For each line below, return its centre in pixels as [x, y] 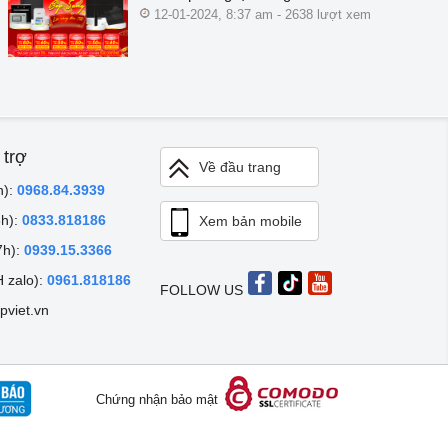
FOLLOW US [201, 290]
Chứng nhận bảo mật [158, 400]
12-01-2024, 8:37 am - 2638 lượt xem [260, 15]
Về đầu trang [240, 167]
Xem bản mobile [250, 221]
